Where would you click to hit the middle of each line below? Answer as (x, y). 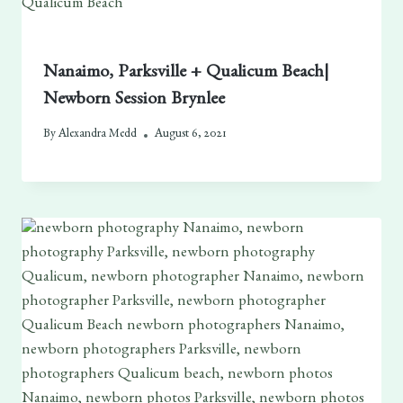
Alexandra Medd (98, 135)
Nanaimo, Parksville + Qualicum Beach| (186, 73)
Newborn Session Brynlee (134, 100)
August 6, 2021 (191, 135)
